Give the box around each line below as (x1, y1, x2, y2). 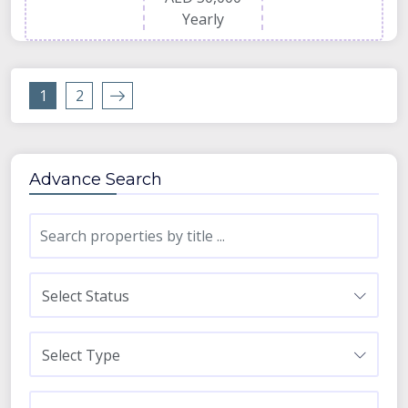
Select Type (42, 344, 120, 365)
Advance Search (29, 168, 162, 189)
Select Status (42, 285, 129, 306)
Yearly (182, 9, 225, 30)
